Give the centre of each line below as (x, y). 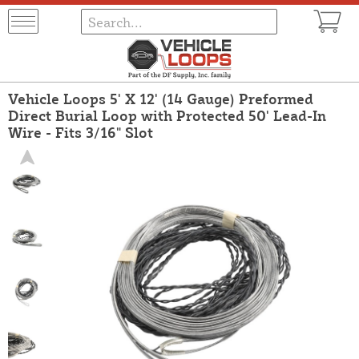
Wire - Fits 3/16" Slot (81, 132)
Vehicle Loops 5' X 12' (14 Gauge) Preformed (161, 98)
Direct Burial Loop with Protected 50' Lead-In (167, 115)
